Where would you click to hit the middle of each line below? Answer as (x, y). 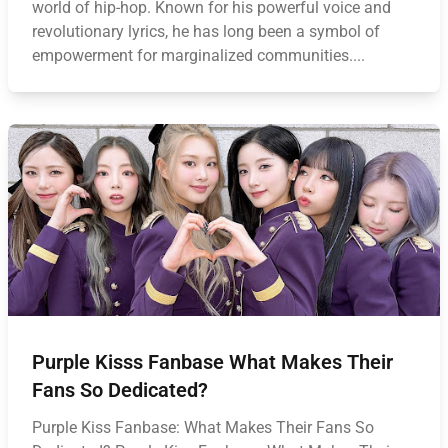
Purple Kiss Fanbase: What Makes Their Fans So (203, 427)
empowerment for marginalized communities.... (198, 55)
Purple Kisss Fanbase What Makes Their (212, 362)
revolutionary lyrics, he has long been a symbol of (206, 31)
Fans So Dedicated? (120, 390)
